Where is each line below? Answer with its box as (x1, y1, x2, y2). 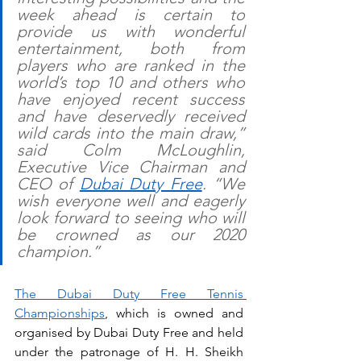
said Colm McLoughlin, (17, 140, 245, 160)
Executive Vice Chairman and (17, 157, 245, 177)
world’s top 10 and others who (17, 73, 245, 93)
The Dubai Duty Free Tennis (15, 286, 243, 302)
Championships (15, 305, 105, 322)
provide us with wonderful (17, 22, 245, 42)
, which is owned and (105, 305, 243, 322)
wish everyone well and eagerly (17, 191, 245, 211)
